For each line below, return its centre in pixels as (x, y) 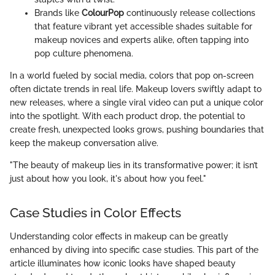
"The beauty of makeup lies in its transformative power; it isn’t (134, 165)
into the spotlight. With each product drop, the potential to (127, 116)
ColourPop (103, 13)
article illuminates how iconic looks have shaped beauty (123, 263)
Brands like (58, 13)
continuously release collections (190, 13)
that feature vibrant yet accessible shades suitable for (143, 27)
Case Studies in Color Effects (95, 213)
